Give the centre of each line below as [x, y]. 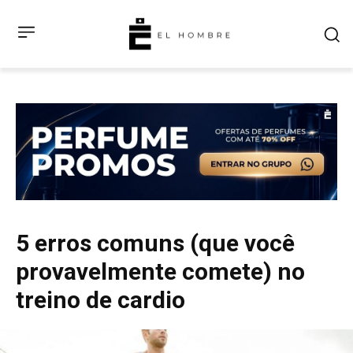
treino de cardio [103, 299]
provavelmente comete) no [160, 271]
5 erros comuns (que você [155, 243]
